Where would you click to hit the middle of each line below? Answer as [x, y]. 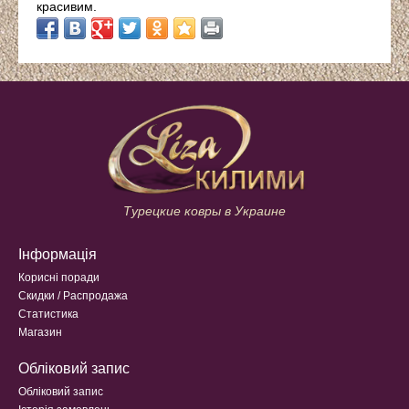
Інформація [58, 255]
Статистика [48, 315]
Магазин [40, 333]
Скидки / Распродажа [73, 296]
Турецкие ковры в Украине [204, 211]
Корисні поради [59, 278]
